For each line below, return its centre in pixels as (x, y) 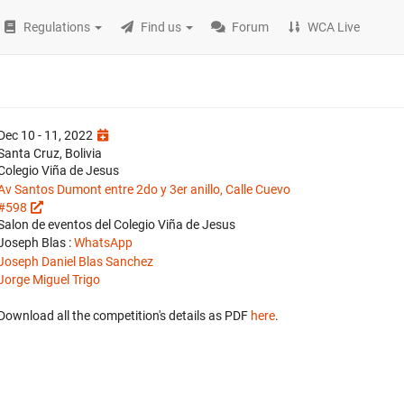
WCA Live (334, 27)
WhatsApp (103, 243)
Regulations (57, 27)
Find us (161, 27)
